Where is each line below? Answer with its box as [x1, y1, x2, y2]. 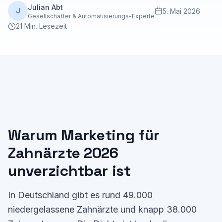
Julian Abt [28, 2, 63, 11]
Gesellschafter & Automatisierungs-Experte [28, 12, 155, 20]
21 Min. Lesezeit [16, 22, 67, 30]
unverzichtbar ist [8, 161, 131, 180]
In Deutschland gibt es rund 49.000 [8, 190, 153, 200]
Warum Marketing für [8, 125, 160, 145]
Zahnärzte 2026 [8, 143, 118, 163]
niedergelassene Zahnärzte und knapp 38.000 [8, 204, 197, 215]
